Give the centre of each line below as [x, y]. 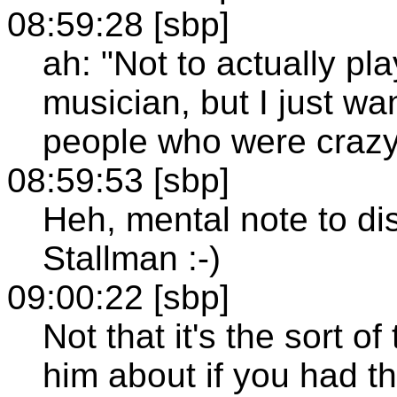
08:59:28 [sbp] [118, 24]
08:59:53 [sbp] [118, 180]
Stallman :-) [132, 258]
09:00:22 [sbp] [118, 297]
